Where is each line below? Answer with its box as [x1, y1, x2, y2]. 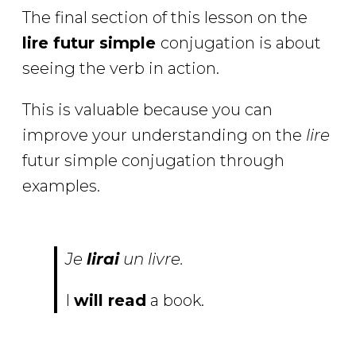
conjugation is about [161, 33, 321, 53]
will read [74, 291, 146, 311]
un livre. [119, 250, 184, 269]
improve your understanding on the [22, 126, 306, 145]
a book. [146, 291, 204, 311]
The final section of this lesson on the [22, 8, 308, 28]
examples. [22, 176, 100, 196]
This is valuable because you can [22, 100, 273, 120]
